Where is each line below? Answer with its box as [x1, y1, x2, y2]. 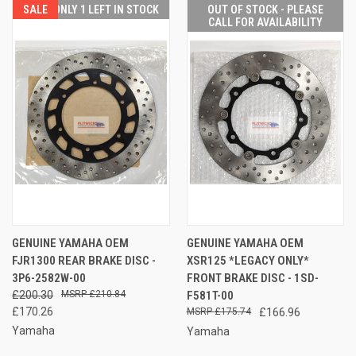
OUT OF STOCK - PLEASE [207, 2, 323, 16]
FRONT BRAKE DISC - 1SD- [186, 270, 319, 285]
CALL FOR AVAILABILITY [207, 15, 323, 29]
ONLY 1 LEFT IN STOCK [52, 2, 159, 16]
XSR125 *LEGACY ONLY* [186, 253, 309, 268]
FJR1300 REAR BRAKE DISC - [12, 253, 156, 268]
